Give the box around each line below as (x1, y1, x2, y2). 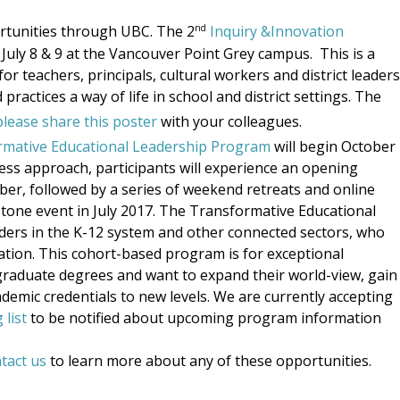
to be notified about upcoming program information (27, 308, 381, 329)
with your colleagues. (157, 111, 305, 131)
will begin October (271, 137, 396, 157)
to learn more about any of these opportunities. (46, 351, 375, 371)
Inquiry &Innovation (210, 21, 344, 42)
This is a (320, 43, 375, 63)
